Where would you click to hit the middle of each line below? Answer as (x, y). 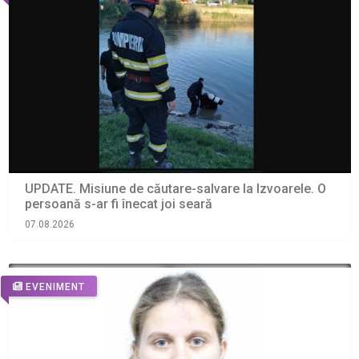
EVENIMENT (55, 286)
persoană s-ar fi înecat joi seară (118, 204)
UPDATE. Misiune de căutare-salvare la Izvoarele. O (175, 189)
